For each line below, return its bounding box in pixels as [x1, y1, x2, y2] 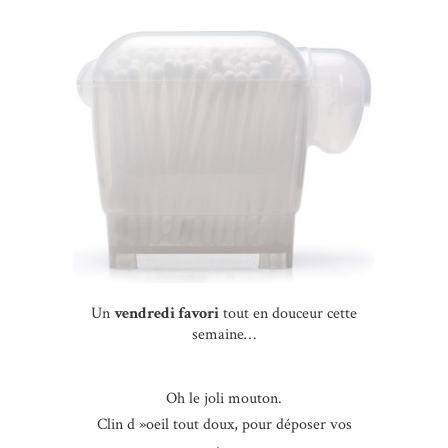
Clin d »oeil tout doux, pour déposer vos [96, 414, 352, 436]
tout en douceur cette [219, 303, 357, 325]
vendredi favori [114, 303, 219, 325]
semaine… [192, 324, 256, 346]
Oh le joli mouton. [166, 388, 282, 410]
